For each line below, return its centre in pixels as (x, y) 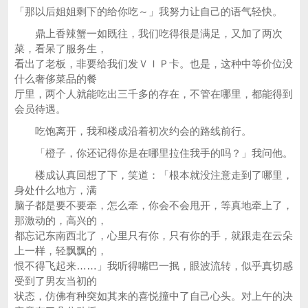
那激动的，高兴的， (61, 220)
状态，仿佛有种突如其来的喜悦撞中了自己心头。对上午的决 (154, 296)
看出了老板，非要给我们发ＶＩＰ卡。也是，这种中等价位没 (154, 64)
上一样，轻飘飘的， (61, 251)
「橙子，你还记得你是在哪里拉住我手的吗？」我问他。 (154, 153)
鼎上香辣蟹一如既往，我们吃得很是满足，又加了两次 (148, 33)
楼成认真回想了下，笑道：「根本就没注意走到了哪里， (154, 175)
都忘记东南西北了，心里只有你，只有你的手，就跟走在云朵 (154, 235)
